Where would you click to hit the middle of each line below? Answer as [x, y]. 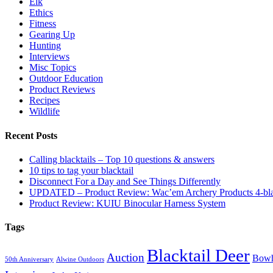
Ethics [41, 13]
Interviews [49, 57]
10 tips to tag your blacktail [81, 170]
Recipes [44, 101]
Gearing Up [52, 35]
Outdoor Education [66, 79]
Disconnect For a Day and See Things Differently [125, 181]
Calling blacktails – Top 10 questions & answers [122, 159]
